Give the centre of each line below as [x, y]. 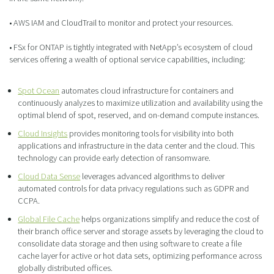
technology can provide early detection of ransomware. [114, 158]
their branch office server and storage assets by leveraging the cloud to [141, 231]
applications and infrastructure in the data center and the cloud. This [136, 146]
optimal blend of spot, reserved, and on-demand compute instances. [139, 115]
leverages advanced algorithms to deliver [153, 176]
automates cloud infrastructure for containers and [147, 91]
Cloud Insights [43, 134]
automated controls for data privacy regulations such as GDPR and [134, 189]
